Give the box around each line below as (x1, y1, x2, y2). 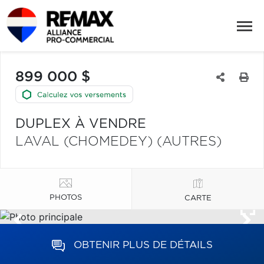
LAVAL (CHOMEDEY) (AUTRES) (15, 135, 222, 148)
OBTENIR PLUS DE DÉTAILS (73, 240, 213, 250)
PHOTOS (49, 193, 82, 202)
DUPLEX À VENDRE (15, 117, 146, 130)
